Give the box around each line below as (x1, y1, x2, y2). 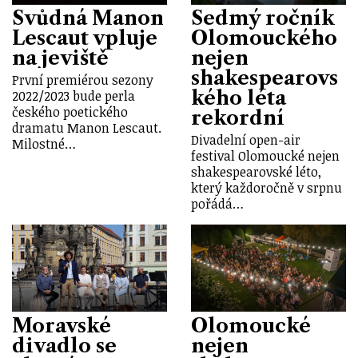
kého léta (191, 86, 286, 110)
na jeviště (12, 46, 109, 70)
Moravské (12, 314, 111, 338)
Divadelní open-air (191, 131, 300, 149)
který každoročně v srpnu (191, 179, 342, 197)
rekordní (191, 106, 284, 130)
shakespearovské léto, (191, 163, 321, 181)
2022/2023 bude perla (12, 87, 135, 105)
